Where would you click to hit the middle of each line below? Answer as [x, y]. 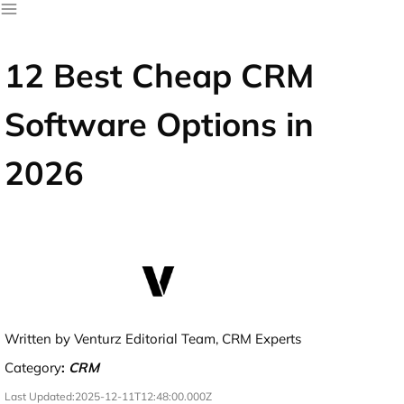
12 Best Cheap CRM [159, 75]
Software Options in [159, 124]
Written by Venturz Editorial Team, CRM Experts [153, 338]
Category [33, 367]
